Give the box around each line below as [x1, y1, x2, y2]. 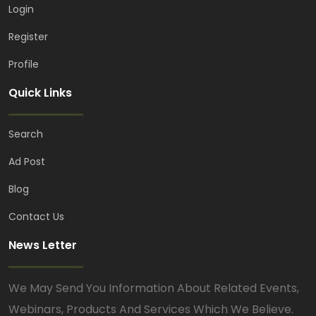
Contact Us [8, 209, 64, 224]
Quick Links [8, 85, 72, 102]
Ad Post [8, 154, 45, 169]
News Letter [8, 237, 77, 254]
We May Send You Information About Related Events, [8, 280, 299, 297]
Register [8, 30, 48, 44]
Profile [8, 57, 39, 72]
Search [8, 127, 43, 142]
